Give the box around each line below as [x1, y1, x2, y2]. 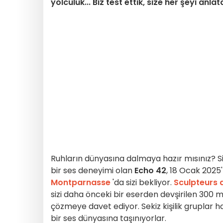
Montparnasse [51, 177, 111, 188]
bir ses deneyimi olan [51, 165, 132, 176]
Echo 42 [132, 165, 166, 176]
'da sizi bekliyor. [111, 177, 174, 188]
